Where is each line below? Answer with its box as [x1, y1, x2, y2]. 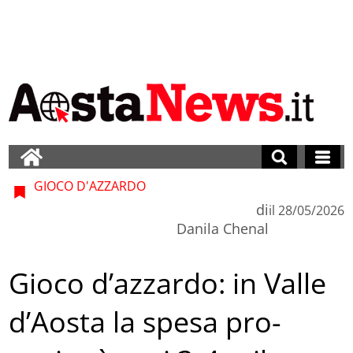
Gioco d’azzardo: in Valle [9, 264, 327, 303]
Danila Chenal [176, 218, 269, 238]
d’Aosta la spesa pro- [9, 303, 282, 342]
